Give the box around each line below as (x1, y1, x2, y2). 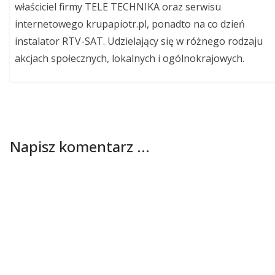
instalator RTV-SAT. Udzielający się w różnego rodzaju (15, 34, 263, 48)
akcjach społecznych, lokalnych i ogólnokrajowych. (15, 51, 245, 65)
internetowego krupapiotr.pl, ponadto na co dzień (15, 17, 246, 31)
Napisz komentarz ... (10, 136, 150, 157)
